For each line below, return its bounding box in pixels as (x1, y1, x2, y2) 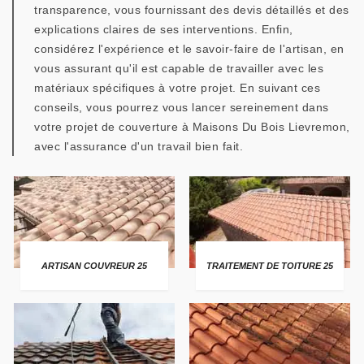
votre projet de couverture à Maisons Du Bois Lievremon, (34, 120, 350, 133)
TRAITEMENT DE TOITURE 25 (206, 260, 333, 271)
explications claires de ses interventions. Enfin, (34, 23, 293, 36)
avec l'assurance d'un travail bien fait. (34, 140, 243, 153)
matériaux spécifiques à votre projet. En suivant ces (34, 81, 320, 94)
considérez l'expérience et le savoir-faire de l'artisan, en (34, 42, 344, 55)
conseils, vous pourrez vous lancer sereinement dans (34, 101, 329, 114)
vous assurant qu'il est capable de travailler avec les (34, 62, 323, 75)
